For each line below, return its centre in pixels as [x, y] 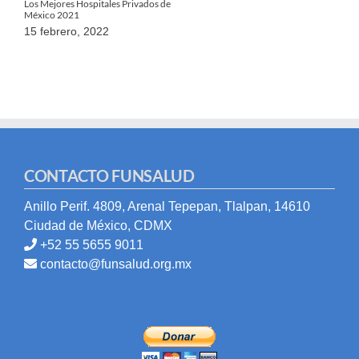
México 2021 [52, 14]
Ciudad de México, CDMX [98, 225]
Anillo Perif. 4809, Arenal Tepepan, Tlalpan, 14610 [167, 206]
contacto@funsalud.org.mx [116, 264]
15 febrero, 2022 [67, 31]
